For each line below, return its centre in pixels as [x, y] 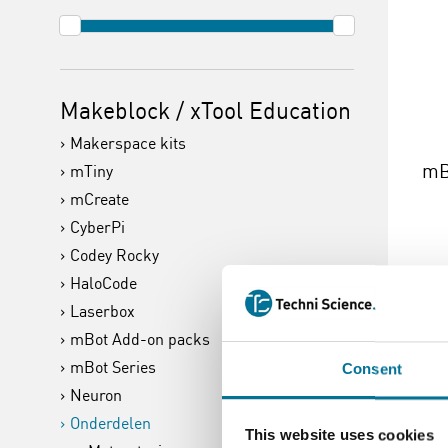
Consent [372, 369]
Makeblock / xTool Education [205, 110]
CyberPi [97, 227]
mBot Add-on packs [140, 339]
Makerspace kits [128, 143]
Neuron [96, 395]
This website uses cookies [339, 435]
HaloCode [103, 283]
